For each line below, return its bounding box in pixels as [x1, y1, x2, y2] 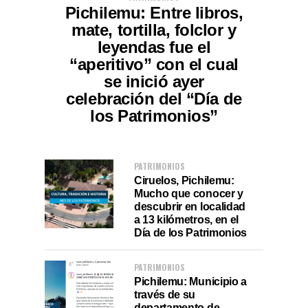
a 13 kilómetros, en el [134, 213, 239, 225]
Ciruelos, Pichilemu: [134, 174, 234, 186]
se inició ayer [104, 72, 204, 91]
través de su [134, 288, 196, 300]
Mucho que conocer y [134, 187, 243, 199]
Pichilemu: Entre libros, [65, 3, 243, 22]
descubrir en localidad [134, 200, 245, 212]
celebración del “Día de [66, 89, 242, 108]
